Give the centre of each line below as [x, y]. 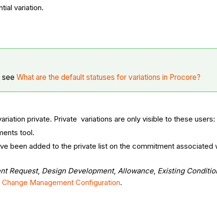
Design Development [78, 171]
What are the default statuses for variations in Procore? [109, 77]
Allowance [136, 171]
